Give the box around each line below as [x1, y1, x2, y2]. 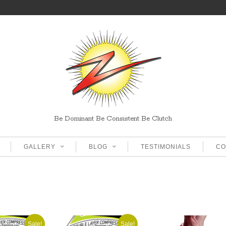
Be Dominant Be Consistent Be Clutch [54, 115, 172, 123]
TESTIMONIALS [141, 143, 191, 150]
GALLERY [24, 143, 55, 150]
